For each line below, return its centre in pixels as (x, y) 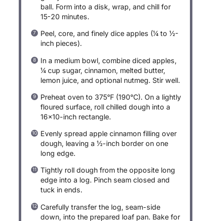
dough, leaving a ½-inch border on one (105, 144)
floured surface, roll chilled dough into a (106, 107)
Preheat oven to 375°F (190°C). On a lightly (111, 97)
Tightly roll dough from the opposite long (108, 170)
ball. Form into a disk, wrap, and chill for (106, 7)
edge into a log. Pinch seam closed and (105, 180)
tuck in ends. (62, 190)
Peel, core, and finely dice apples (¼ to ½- (110, 34)
